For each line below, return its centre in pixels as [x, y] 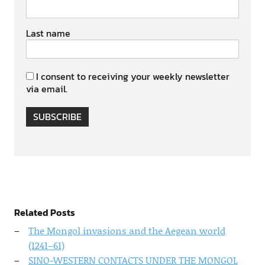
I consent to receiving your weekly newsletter [132, 76]
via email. [46, 89]
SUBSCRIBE [57, 117]
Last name [48, 33]
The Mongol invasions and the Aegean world [127, 230]
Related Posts [44, 212]
